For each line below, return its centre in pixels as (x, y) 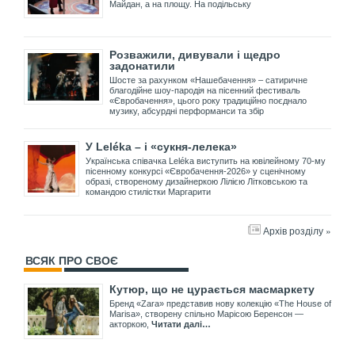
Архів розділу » (297, 231)
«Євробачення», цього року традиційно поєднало (208, 101)
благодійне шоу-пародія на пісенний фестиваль (205, 91)
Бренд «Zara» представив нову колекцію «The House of (220, 304)
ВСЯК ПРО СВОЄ (72, 261)
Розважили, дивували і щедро (195, 55)
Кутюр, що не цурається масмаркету (212, 290)
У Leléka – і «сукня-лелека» (161, 147)
